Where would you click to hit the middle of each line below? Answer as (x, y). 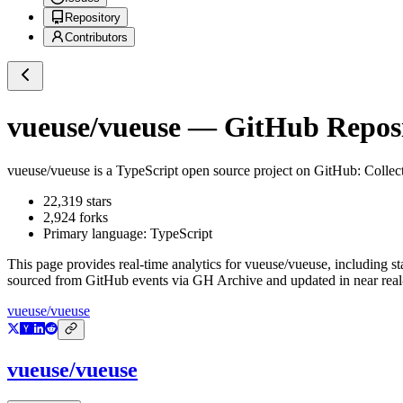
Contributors (96, 38)
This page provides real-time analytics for (126, 264)
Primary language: (97, 234)
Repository (93, 18)
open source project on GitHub (268, 171)
